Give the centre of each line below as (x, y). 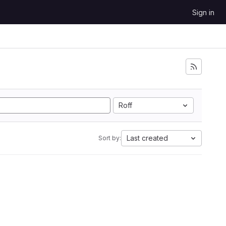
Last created (147, 138)
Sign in (203, 12)
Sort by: (110, 138)
